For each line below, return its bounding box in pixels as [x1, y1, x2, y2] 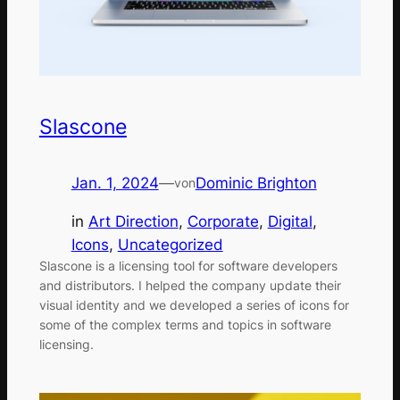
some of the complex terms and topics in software [38, 316, 331, 332]
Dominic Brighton [195, 173, 317, 192]
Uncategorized [117, 235, 223, 254]
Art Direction [87, 212, 179, 230]
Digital [267, 212, 312, 230]
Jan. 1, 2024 [71, 173, 159, 192]
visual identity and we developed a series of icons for [38, 296, 349, 312]
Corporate [187, 212, 259, 230]
